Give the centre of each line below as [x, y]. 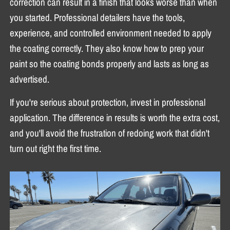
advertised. [30, 79]
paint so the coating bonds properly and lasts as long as [110, 63]
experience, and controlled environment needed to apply [111, 33]
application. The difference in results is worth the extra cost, [115, 117]
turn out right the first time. [56, 148]
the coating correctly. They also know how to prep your [107, 48]
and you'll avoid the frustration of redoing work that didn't [110, 133]
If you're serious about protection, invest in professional [108, 102]
